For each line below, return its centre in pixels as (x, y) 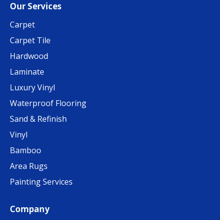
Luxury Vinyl (32, 88)
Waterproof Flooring (48, 103)
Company (30, 209)
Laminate (27, 72)
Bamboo (26, 151)
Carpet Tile (30, 41)
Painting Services (41, 182)
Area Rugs (29, 166)
